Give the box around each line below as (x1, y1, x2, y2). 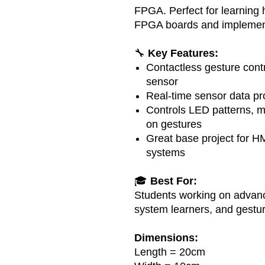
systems (146, 146, 185, 159)
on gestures (146, 118, 202, 130)
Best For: (150, 174, 197, 187)
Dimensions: (134, 231, 198, 244)
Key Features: (148, 47, 218, 59)
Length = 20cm (134, 245, 205, 258)
